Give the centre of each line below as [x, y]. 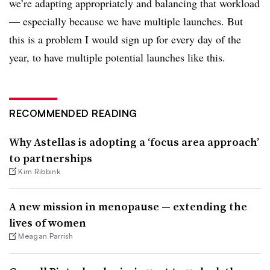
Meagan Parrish [46, 236]
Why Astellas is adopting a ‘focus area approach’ [134, 142]
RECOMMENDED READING [73, 114]
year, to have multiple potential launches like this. [117, 58]
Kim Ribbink [39, 172]
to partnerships [51, 159]
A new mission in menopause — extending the [128, 207]
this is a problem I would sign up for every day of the [125, 39]
